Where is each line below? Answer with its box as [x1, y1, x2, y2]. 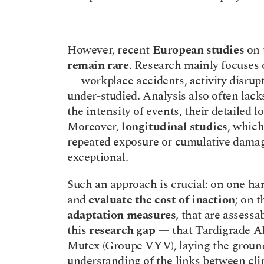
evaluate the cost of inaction [88, 191, 235, 209]
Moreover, [67, 118, 121, 136]
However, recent [67, 41, 153, 59]
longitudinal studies [121, 118, 227, 136]
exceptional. [67, 148, 128, 166]
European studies [152, 41, 245, 59]
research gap [89, 222, 156, 239]
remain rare [67, 57, 129, 74]
